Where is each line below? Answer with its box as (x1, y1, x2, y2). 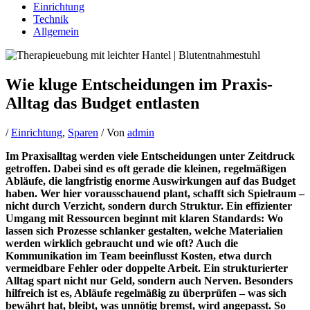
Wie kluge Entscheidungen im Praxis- (6, 75, 273, 93)
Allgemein (33, 26, 79, 37)
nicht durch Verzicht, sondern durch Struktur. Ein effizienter (6, 199, 292, 212)
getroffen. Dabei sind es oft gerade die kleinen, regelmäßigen (6, 162, 286, 174)
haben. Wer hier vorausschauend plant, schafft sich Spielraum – (6, 187, 304, 199)
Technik (33, 13, 69, 25)
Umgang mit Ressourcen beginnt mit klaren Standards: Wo (6, 212, 283, 224)
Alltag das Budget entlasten (6, 93, 199, 112)
